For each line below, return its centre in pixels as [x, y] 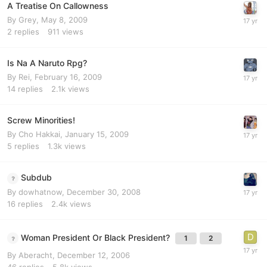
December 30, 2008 [104, 192]
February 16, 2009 [68, 77]
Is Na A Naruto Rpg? [47, 63]
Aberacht [35, 255]
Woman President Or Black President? [97, 237]
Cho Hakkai [39, 134]
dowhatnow [40, 192]
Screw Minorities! [41, 120]
